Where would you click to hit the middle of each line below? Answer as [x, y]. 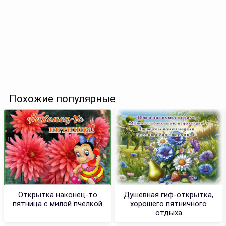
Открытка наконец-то [58, 194]
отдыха [168, 213]
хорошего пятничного [168, 204]
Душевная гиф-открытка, [168, 194]
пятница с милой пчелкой [58, 204]
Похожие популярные [62, 99]
